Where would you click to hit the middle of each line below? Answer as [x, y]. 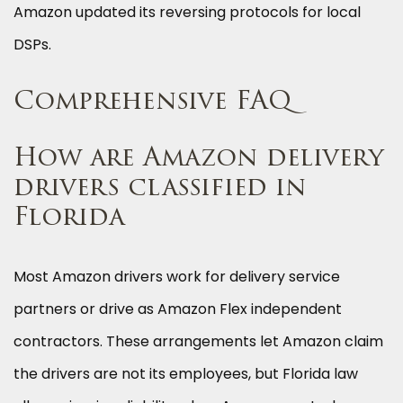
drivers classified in [160, 189]
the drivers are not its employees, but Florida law [186, 374]
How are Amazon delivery [198, 160]
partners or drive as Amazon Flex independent [178, 309]
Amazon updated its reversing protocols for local [187, 13]
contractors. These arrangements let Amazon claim [198, 342]
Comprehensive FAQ [152, 103]
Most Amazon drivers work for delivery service [177, 277]
